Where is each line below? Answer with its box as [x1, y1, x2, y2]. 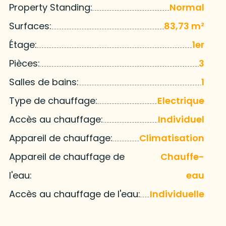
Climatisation [139, 132, 205, 145]
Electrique [157, 94, 205, 107]
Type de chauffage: [9, 94, 97, 107]
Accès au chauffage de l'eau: [9, 188, 140, 201]
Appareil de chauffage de [9, 150, 125, 163]
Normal [169, 1, 205, 14]
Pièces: [9, 57, 40, 70]
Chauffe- [160, 150, 205, 163]
